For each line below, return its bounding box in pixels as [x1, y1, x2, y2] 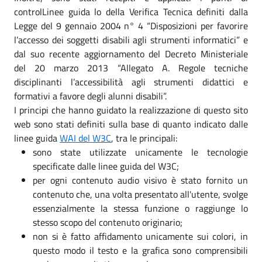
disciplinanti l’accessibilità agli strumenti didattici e [14, 74, 248, 89]
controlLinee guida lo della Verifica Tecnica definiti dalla [14, 4, 248, 19]
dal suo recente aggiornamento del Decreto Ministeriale [14, 46, 248, 61]
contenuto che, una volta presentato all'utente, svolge [33, 187, 248, 201]
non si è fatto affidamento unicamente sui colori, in [33, 229, 248, 243]
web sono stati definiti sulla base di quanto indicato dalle [14, 116, 248, 131]
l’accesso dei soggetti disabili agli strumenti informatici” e [14, 32, 248, 47]
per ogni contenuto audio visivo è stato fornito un [33, 173, 248, 187]
